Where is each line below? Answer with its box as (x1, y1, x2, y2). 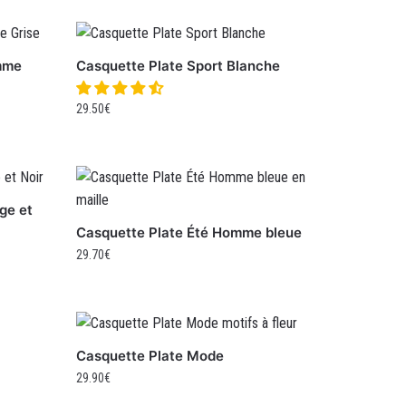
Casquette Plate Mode (76, 347, 225, 365)
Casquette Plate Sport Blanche (76, 57, 281, 75)
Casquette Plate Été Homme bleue (76, 224, 303, 242)
